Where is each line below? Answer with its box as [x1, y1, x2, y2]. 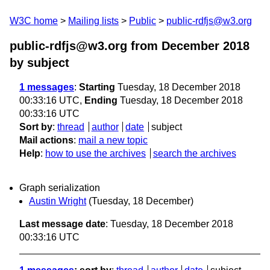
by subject [10, 56, 69, 69]
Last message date [19, 219, 105, 230]
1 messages [19, 82, 74, 92]
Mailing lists [68, 16, 119, 26]
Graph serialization [19, 183, 100, 193]
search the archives [152, 148, 236, 159]
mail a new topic [78, 135, 148, 145]
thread [57, 122, 84, 132]
